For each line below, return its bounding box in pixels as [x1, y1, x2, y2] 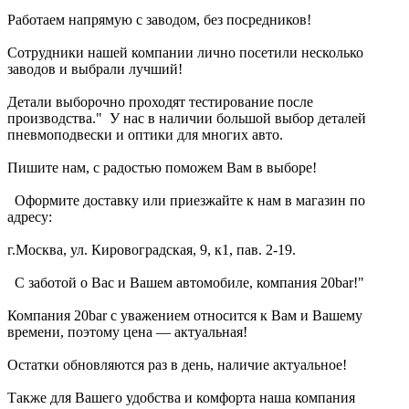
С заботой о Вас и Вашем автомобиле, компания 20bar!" [7, 274, 364, 290]
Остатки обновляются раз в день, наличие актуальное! [7, 356, 347, 372]
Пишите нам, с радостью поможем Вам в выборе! [7, 159, 317, 175]
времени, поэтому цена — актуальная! [7, 323, 247, 340]
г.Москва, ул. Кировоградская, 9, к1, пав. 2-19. [7, 241, 296, 257]
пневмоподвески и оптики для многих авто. [7, 126, 283, 142]
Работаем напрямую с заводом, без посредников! [7, 11, 311, 27]
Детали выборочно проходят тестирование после [7, 93, 313, 110]
